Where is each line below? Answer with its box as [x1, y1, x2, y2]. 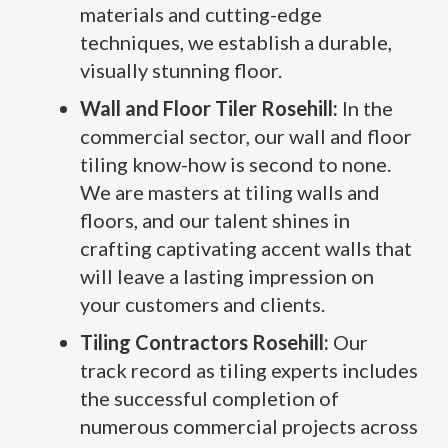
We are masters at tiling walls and [80, 180, 380, 204]
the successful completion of [80, 386, 339, 410]
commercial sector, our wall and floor [80, 124, 412, 148]
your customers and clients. [80, 292, 325, 316]
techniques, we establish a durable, [80, 30, 392, 54]
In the [338, 96, 393, 120]
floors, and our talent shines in [80, 208, 350, 232]
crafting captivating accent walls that [80, 236, 412, 260]
